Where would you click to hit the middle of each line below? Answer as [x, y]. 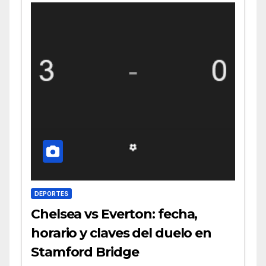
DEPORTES [51, 193]
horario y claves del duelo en [121, 233]
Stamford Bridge [85, 252]
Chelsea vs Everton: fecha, [114, 214]
